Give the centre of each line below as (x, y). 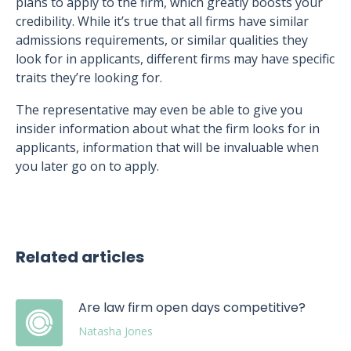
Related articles (80, 257)
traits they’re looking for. (90, 78)
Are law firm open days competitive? (192, 308)
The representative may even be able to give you (159, 110)
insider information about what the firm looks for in (168, 128)
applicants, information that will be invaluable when (167, 147)
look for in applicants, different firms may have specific (175, 59)
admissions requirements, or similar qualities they (162, 40)
